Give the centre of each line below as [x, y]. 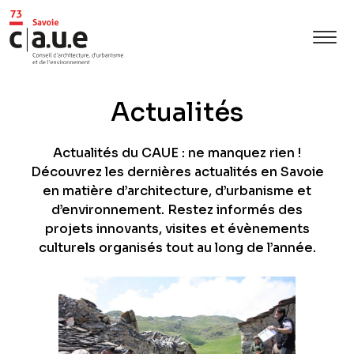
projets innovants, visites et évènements [177, 228]
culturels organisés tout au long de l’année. [177, 247]
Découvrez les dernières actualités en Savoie [177, 171]
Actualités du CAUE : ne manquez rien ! [177, 153]
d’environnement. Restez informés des [177, 209]
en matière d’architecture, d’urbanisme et [177, 190]
